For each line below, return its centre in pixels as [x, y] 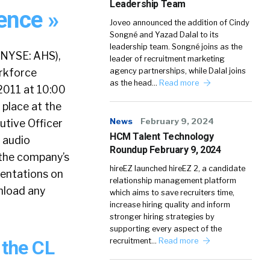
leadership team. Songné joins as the [176, 47]
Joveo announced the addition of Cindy [180, 23]
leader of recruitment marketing [167, 59]
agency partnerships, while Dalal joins [178, 71]
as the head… [134, 83]
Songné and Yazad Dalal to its [164, 35]
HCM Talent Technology [162, 137]
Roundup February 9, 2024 [165, 150]
